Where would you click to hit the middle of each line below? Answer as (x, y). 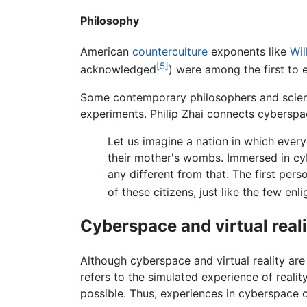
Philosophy (110, 21)
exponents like (249, 52)
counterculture (170, 52)
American (106, 52)
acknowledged (118, 70)
